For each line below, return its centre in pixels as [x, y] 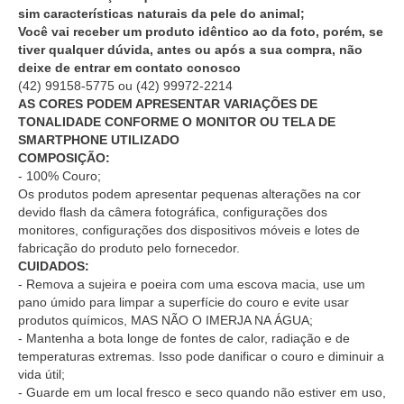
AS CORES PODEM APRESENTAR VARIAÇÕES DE [168, 103]
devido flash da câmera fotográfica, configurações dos [173, 211]
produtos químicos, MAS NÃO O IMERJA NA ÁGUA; [165, 320]
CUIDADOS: [54, 266]
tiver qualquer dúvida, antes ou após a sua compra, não [190, 49]
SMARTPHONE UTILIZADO [99, 139]
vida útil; [41, 374]
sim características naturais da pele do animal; [161, 13]
